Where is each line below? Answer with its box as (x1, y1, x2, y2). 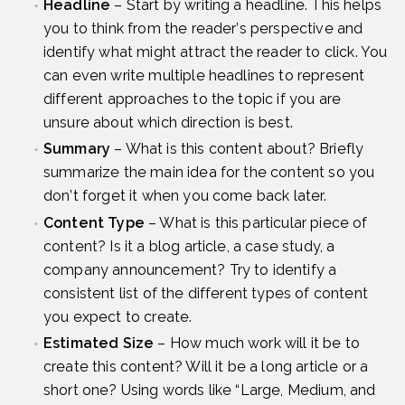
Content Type (43, 213, 145, 231)
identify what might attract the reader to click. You (43, 43, 388, 61)
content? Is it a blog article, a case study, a (43, 237, 335, 255)
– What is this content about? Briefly (110, 140, 364, 158)
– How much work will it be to (154, 334, 361, 352)
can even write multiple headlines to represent (43, 67, 365, 85)
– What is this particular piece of (144, 213, 368, 231)
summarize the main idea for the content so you (43, 164, 375, 182)
